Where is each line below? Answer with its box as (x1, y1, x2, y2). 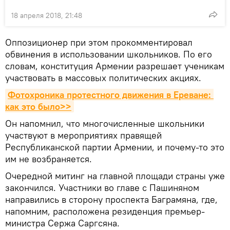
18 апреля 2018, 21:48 (11, 10, 82, 20)
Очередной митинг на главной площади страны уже (5, 169, 225, 182)
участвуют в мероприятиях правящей (5, 129, 162, 141)
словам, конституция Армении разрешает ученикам (5, 60, 224, 72)
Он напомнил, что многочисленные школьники (5, 117, 204, 129)
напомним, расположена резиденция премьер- (5, 205, 205, 217)
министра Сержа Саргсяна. (5, 217, 120, 229)
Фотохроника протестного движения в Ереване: (8, 88, 211, 101)
